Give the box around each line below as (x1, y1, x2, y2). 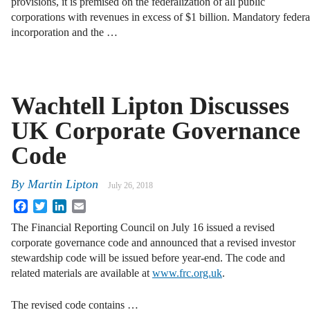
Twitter (47, 199, 78, 211)
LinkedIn (66, 199, 107, 211)
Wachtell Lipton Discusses (11, 91, 289, 120)
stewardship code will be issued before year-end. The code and (11, 252, 285, 264)
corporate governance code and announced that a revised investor (11, 237, 295, 249)
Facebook (28, 199, 71, 211)
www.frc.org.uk (152, 267, 222, 280)
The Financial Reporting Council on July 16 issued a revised (11, 221, 275, 234)
